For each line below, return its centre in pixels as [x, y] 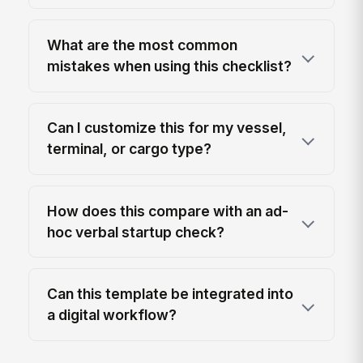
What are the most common [143, 45]
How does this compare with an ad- [168, 211]
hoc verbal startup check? [136, 232]
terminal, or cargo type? [130, 149]
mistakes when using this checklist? [170, 66]
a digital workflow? [112, 315]
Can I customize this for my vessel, [167, 128]
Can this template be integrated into [171, 294]
